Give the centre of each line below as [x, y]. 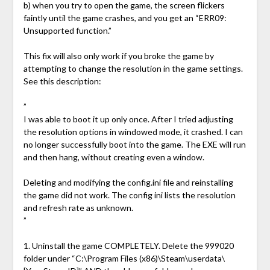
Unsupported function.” [67, 31]
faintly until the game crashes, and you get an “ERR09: [125, 18]
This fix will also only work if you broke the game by [118, 56]
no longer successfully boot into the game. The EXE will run [134, 145]
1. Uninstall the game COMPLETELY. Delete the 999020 [128, 246]
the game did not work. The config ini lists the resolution [129, 195]
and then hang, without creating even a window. [114, 157]
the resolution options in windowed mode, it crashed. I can [133, 132]
